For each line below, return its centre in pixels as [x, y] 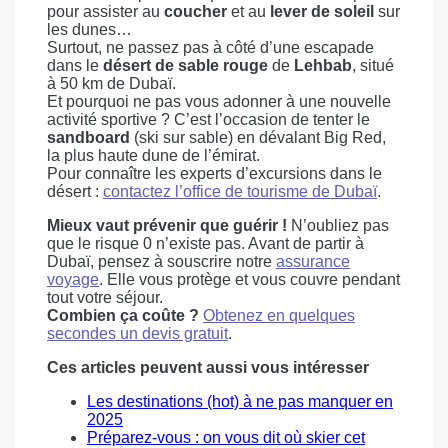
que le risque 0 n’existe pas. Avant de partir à [205, 244]
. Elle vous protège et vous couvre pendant [249, 280]
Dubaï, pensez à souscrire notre [161, 262]
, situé [373, 66]
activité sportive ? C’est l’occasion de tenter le [208, 120]
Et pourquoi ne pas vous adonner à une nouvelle [219, 102]
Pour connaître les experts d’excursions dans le [214, 174]
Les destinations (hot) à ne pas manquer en [240, 402]
